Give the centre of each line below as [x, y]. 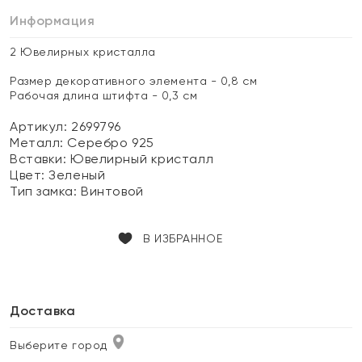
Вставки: [40, 159]
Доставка [43, 311]
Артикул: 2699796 [65, 126]
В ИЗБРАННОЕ [183, 238]
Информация [53, 21]
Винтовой [112, 191]
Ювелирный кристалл [142, 159]
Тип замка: [46, 191]
